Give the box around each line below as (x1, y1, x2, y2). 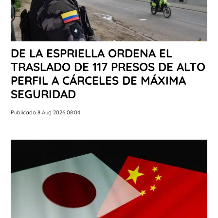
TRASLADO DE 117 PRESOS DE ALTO (11, 59, 205, 74)
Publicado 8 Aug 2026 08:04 (11, 109, 80, 116)
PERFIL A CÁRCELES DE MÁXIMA (11, 73, 186, 88)
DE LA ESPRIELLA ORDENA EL (11, 45, 172, 60)
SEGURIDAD (11, 86, 76, 101)
